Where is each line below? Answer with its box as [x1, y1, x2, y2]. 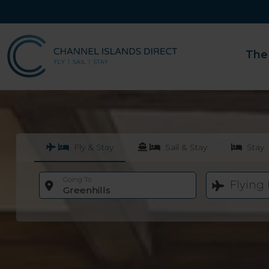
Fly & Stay [71, 141, 113, 153]
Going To [63, 175, 91, 184]
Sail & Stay [163, 141, 207, 153]
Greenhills [63, 184, 110, 196]
